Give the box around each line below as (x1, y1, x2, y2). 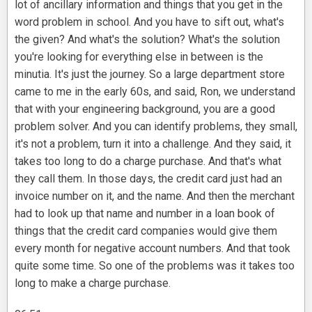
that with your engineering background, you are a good (15, 102, 275, 116)
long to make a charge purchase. (15, 276, 171, 290)
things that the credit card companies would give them (15, 224, 277, 238)
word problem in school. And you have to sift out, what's (15, 15, 284, 29)
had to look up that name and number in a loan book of (15, 207, 275, 221)
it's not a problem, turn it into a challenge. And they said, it (15, 137, 291, 151)
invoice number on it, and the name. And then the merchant (15, 189, 295, 203)
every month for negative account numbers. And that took (15, 242, 290, 256)
